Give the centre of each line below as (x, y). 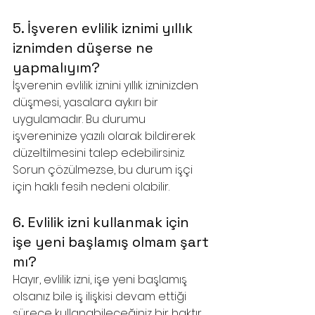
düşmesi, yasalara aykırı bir (87, 102)
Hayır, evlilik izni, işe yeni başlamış (101, 279)
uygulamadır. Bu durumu (81, 119)
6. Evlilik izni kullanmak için (103, 222)
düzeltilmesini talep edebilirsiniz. (100, 153)
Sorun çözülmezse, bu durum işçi (104, 170)
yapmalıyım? (56, 67)
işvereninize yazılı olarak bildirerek (105, 136)
